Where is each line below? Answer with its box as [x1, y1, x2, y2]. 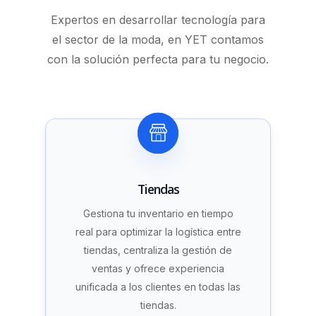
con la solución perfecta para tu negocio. [47, 52, 269, 67]
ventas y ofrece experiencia [92, 262, 224, 275]
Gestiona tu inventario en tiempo [83, 207, 233, 220]
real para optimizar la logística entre [75, 226, 241, 238]
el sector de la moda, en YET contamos [52, 32, 264, 47]
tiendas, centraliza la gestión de [84, 244, 232, 257]
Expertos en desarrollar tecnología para [51, 13, 265, 28]
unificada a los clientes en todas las [75, 281, 241, 293]
